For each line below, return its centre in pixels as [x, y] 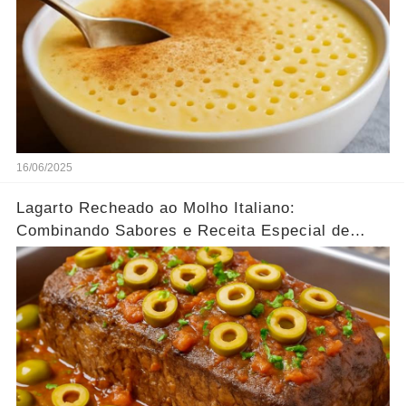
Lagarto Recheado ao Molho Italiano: [155, 208]
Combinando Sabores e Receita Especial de [183, 231]
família [42, 254]
